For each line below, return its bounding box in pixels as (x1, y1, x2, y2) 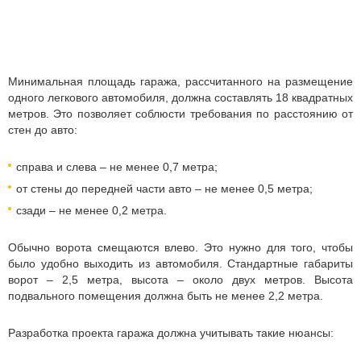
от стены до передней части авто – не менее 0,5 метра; (16, 182, 313, 195)
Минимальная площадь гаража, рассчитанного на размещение (8, 75, 353, 88)
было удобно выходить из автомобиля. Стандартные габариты (8, 257, 353, 270)
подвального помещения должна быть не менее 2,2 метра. (8, 289, 323, 302)
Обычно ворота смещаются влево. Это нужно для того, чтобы (8, 241, 353, 254)
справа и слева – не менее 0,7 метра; (16, 160, 218, 173)
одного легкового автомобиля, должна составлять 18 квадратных (8, 91, 353, 104)
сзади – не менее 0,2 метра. (16, 204, 167, 217)
